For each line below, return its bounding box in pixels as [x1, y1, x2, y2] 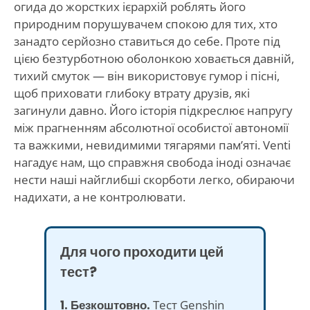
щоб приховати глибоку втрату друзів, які [13, 84, 250, 101]
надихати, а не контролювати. [13, 188, 185, 205]
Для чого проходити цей [60, 241, 224, 262]
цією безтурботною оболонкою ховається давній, [13, 50, 294, 66]
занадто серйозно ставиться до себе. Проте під [13, 33, 280, 49]
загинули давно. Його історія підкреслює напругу [13, 102, 293, 118]
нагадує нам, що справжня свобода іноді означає [13, 154, 291, 170]
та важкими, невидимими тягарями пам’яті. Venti [13, 136, 291, 153]
